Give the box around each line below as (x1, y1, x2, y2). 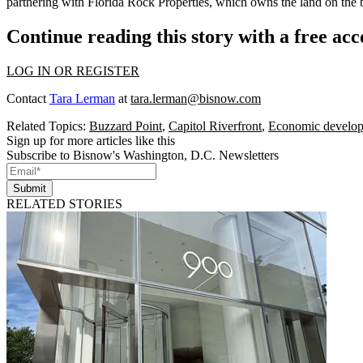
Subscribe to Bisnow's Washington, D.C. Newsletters (6, 147, 279, 162)
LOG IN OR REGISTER (6, 63, 139, 78)
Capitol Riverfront (169, 118, 262, 133)
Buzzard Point (89, 118, 162, 133)
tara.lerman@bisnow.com (130, 91, 261, 105)
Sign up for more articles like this (6, 133, 175, 147)
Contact (6, 91, 49, 105)
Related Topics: (6, 118, 89, 133)
